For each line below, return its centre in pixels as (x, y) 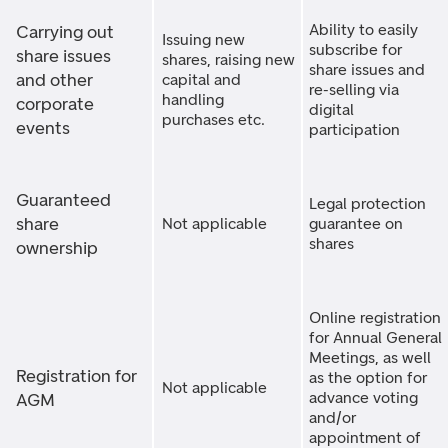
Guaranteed (63, 200)
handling (193, 99)
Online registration (375, 317)
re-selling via (354, 89)
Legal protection (367, 203)
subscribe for (355, 49)
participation (354, 129)
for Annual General (375, 337)
